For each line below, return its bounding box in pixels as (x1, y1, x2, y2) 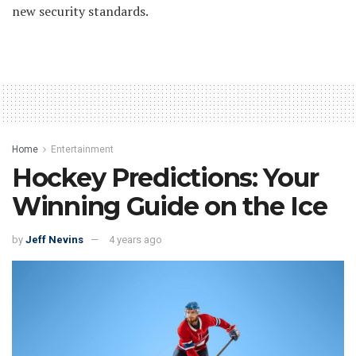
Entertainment (51, 144, 114, 156)
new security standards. (12, 2, 149, 21)
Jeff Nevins (25, 234, 83, 246)
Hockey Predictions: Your (12, 162, 319, 194)
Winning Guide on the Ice (12, 191, 327, 222)
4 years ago (109, 234, 162, 246)
